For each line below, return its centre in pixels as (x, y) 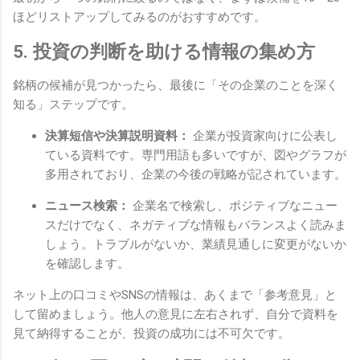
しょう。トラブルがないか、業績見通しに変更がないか (196, 245)
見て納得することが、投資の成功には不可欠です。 (151, 334)
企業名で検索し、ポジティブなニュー (233, 206)
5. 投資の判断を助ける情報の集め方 (164, 51)
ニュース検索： (87, 206)
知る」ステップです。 (73, 105)
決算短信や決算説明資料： (117, 136)
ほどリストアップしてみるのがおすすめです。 (139, 16)
